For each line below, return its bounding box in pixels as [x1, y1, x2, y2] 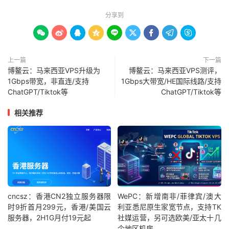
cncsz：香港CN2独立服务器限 [8, 192, 111, 201]
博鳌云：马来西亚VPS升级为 [8, 65, 100, 75]
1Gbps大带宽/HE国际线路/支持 [121, 76, 221, 85]
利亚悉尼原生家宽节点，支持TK [118, 202, 221, 212]
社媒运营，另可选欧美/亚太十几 [118, 213, 221, 222]
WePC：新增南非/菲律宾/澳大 [118, 192, 221, 201]
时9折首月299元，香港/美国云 [8, 202, 111, 212]
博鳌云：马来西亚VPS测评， [129, 65, 221, 75]
